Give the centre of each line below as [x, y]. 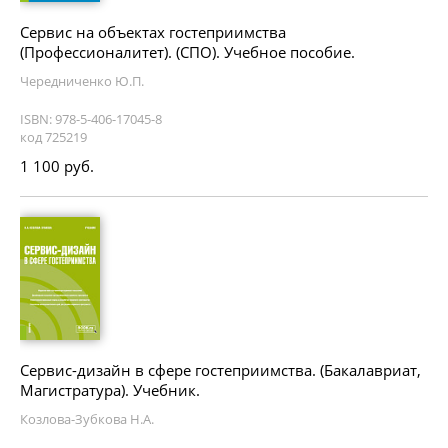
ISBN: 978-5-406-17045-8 [91, 119]
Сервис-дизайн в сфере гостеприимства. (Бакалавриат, [220, 369]
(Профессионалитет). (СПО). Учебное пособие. [187, 52]
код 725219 [53, 137]
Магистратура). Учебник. [110, 389]
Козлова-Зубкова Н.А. [87, 418]
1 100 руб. [57, 166]
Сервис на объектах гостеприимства [153, 32]
